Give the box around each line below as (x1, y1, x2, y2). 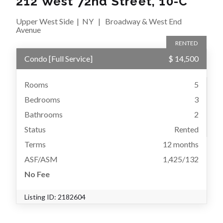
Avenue (16, 25, 41, 35)
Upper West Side (16, 16, 74, 26)
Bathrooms (24, 110, 63, 119)
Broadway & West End (105, 16, 182, 26)
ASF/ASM (24, 154, 58, 164)
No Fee (24, 169, 50, 179)
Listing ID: (24, 193, 58, 202)
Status (24, 124, 46, 134)
